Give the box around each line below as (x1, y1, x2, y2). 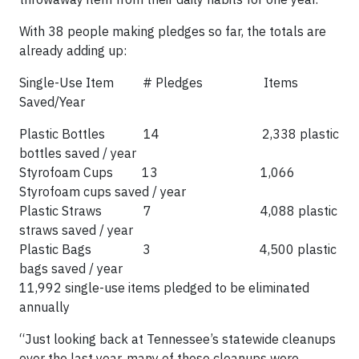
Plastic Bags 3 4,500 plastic (19, 241, 337, 257)
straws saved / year (19, 222, 133, 238)
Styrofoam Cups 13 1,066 (19, 164, 295, 180)
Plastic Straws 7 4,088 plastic (19, 203, 337, 219)
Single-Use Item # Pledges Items (19, 75, 298, 91)
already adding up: (19, 42, 127, 58)
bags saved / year (19, 260, 123, 276)
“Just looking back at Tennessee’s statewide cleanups (19, 331, 336, 347)
